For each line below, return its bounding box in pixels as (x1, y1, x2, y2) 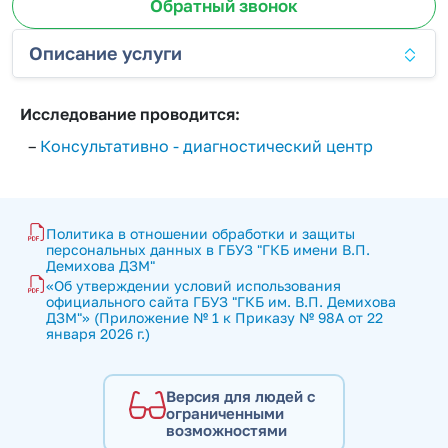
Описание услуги (29, 42, 182, 64)
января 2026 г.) (46, 325, 150, 342)
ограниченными (166, 404, 284, 422)
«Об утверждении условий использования (46, 277, 341, 294)
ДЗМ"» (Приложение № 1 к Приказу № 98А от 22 (46, 309, 383, 326)
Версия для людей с (166, 387, 315, 405)
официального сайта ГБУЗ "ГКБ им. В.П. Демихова (46, 293, 396, 310)
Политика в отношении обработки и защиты (46, 225, 355, 242)
